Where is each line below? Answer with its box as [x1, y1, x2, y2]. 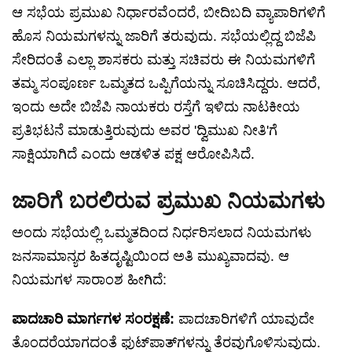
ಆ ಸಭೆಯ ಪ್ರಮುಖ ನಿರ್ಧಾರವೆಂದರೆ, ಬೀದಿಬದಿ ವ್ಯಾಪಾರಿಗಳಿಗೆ [12, 5, 325, 21]
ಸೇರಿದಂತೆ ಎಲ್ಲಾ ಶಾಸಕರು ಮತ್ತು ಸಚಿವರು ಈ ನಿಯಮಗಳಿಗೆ [12, 52, 315, 68]
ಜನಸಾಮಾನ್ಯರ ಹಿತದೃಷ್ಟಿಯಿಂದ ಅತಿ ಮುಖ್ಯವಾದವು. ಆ [12, 248, 289, 265]
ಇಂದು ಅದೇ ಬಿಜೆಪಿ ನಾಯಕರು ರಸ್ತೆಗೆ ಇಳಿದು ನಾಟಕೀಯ [12, 99, 300, 115]
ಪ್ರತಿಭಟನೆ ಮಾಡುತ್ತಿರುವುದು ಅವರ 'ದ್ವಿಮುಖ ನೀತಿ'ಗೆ [12, 123, 277, 139]
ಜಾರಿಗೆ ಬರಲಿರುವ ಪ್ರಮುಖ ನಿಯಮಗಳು [12, 189, 324, 214]
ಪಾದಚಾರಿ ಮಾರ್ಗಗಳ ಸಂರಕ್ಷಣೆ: [12, 311, 174, 328]
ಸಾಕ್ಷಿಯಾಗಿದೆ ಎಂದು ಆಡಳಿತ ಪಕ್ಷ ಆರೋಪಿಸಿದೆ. [12, 146, 255, 163]
